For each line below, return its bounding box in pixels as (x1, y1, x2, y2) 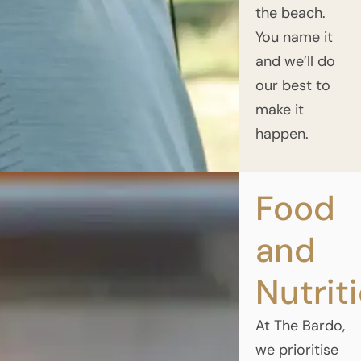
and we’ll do (255, 51, 335, 71)
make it (255, 99, 304, 119)
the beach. (255, 2, 326, 23)
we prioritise (255, 339, 338, 359)
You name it (255, 27, 333, 47)
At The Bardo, (255, 315, 345, 335)
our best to (255, 75, 330, 95)
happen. (255, 123, 309, 143)
